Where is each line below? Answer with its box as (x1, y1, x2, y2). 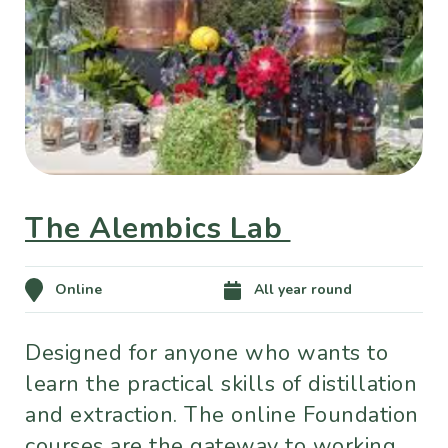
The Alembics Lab (25, 208, 291, 249)
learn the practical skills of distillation (25, 369, 417, 400)
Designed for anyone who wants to (25, 338, 388, 369)
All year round (254, 280, 352, 300)
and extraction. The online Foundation (25, 400, 419, 431)
